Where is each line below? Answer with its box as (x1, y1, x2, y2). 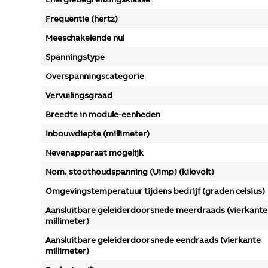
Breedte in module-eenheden (45, 109, 160, 120)
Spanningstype (45, 51, 105, 62)
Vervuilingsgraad (45, 90, 112, 100)
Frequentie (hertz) (45, 13, 118, 24)
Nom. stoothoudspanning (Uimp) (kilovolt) (45, 166, 214, 177)
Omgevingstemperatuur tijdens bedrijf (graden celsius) (45, 185, 265, 196)
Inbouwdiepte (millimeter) (45, 128, 150, 139)
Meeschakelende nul (45, 32, 124, 43)
